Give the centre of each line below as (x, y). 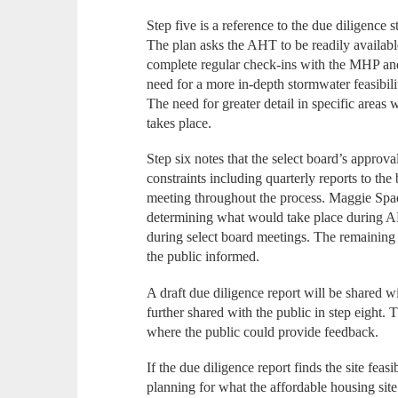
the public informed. (205, 257)
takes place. (181, 123)
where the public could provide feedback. (265, 331)
